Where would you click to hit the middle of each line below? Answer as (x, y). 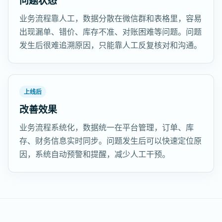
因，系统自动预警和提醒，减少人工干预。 (95, 154)
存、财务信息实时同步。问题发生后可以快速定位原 (111, 141)
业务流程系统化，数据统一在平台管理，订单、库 (107, 127)
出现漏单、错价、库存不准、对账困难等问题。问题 (111, 32)
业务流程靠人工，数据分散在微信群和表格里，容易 (111, 18)
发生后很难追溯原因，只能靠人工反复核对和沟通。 (111, 45)
